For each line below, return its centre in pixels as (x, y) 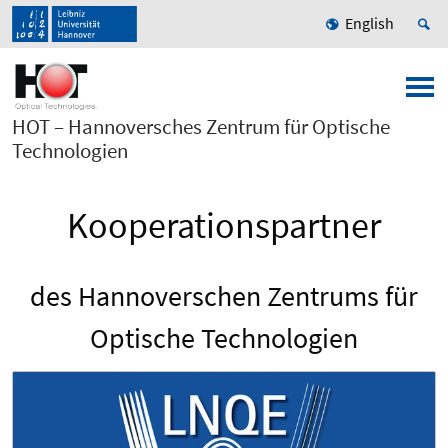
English (369, 23)
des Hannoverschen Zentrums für (224, 296)
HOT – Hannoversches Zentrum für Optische (201, 127)
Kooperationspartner (224, 226)
